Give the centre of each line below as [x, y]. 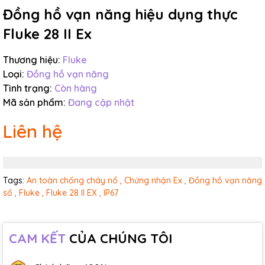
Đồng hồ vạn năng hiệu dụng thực [120, 14]
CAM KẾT [37, 238]
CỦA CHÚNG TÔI [119, 238]
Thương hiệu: [32, 60]
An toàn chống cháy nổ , [74, 180]
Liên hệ [33, 131]
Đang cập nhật [101, 102]
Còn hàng [76, 88]
